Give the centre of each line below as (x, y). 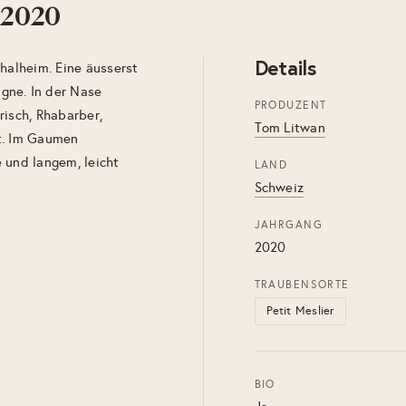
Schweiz (279, 188)
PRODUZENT (290, 105)
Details (285, 68)
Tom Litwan (290, 128)
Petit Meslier (300, 311)
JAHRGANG (289, 225)
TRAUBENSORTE (302, 285)
